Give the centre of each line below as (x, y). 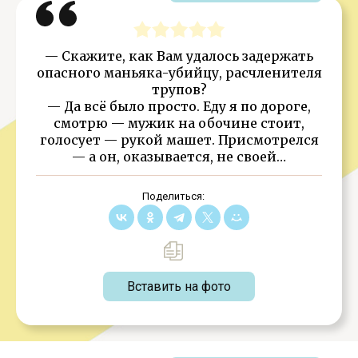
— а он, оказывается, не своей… (179, 157)
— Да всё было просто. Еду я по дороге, (179, 106)
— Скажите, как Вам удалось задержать (179, 56)
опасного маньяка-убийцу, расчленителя (179, 73)
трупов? (179, 89)
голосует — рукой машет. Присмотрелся (179, 140)
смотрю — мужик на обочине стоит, (179, 123)
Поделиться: (173, 196)
